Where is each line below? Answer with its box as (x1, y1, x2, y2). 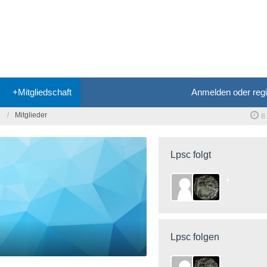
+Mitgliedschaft (13, 87, 72, 97)
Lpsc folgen (170, 232, 219, 242)
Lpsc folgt (170, 150, 211, 160)
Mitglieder (15, 111, 47, 119)
